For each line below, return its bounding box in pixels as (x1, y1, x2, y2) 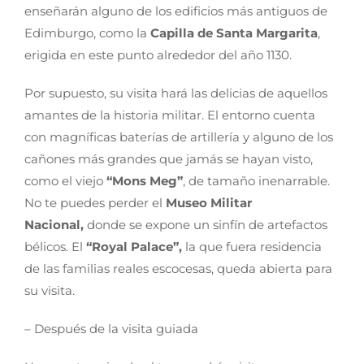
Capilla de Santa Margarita (149, 25, 318, 41)
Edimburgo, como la (24, 25, 150, 41)
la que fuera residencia (181, 239, 322, 255)
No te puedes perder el (24, 195, 166, 211)
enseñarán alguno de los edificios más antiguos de (24, 3, 327, 19)
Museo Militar (165, 195, 252, 211)
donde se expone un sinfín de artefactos (83, 217, 327, 233)
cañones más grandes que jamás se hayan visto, (24, 151, 313, 167)
